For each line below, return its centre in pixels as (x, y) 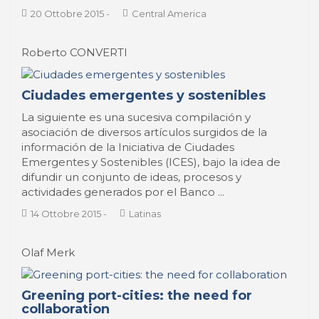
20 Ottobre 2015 (67, 14)
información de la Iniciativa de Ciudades (128, 147)
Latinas (145, 214)
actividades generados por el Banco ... (123, 192)
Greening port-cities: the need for (137, 296)
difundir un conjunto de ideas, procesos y (131, 177)
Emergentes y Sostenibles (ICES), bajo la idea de (151, 162)
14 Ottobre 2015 (66, 214)
